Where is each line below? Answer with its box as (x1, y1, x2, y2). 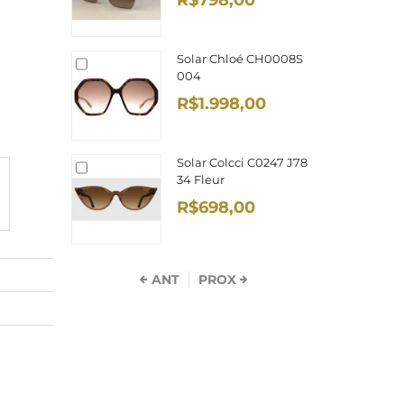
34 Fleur (176, 172, 225, 187)
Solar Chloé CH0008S (176, 51, 303, 66)
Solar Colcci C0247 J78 (176, 155, 308, 170)
